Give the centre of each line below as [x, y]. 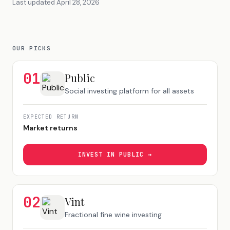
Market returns [50, 128]
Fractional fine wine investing [113, 215]
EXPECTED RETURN [51, 117]
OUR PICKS [32, 48]
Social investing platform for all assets [130, 91]
